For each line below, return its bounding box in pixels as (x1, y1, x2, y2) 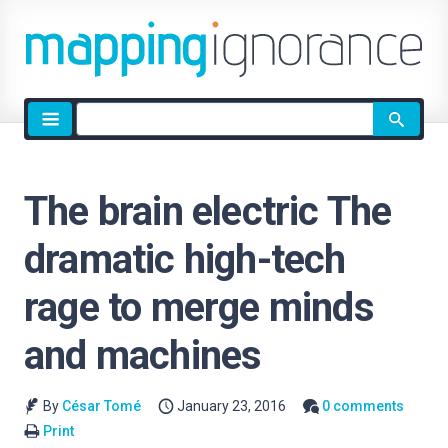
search (75, 127, 123, 146)
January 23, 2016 (177, 398, 287, 414)
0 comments (322, 398, 405, 414)
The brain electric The (24, 188, 392, 235)
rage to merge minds (24, 284, 374, 331)
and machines (24, 332, 262, 379)
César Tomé (61, 398, 141, 414)
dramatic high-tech (24, 236, 346, 283)
